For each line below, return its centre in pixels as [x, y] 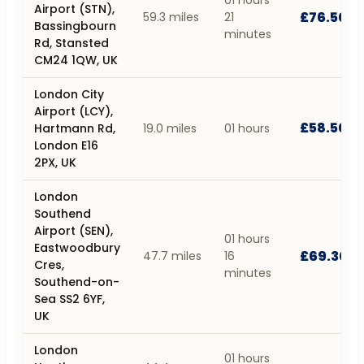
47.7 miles [172, 256]
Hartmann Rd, [75, 128]
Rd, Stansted [71, 43]
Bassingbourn [75, 26]
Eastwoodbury [77, 247]
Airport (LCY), [74, 111]
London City [69, 94]
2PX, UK [55, 162]
